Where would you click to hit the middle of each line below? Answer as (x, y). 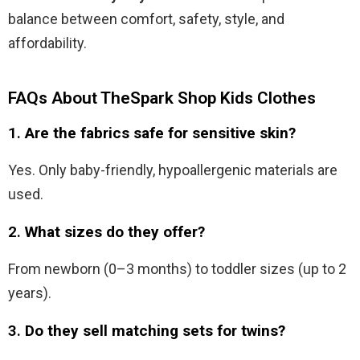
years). (30, 292)
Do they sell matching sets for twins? (155, 330)
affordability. (47, 43)
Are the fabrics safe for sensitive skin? (160, 133)
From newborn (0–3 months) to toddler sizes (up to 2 (177, 268)
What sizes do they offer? (115, 231)
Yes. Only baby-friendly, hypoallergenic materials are (173, 170)
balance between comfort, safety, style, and (146, 18)
